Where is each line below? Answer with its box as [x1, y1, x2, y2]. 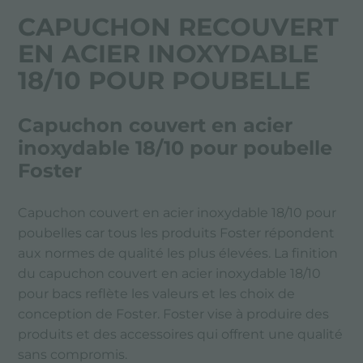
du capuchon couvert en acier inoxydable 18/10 [18, 266, 322, 282]
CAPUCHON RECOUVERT [18, 12, 340, 43]
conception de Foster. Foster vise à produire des [18, 306, 330, 322]
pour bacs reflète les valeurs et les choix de [18, 286, 296, 302]
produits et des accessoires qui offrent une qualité [18, 327, 344, 343]
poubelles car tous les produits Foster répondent [18, 225, 335, 241]
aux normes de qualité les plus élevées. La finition [18, 246, 339, 262]
